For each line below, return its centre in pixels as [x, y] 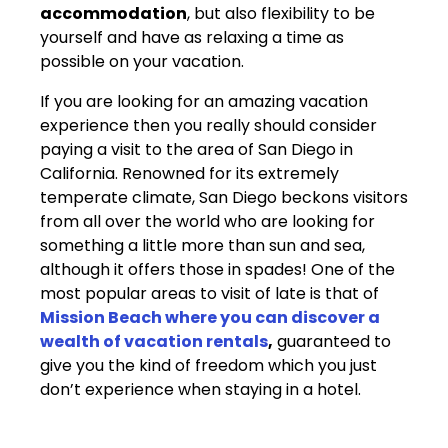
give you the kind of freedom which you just [208, 365]
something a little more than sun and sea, [202, 245]
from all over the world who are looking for [207, 221]
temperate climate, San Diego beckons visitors [224, 197]
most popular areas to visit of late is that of [209, 293]
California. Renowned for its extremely [189, 173]
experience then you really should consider [208, 125]
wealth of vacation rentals [154, 341]
